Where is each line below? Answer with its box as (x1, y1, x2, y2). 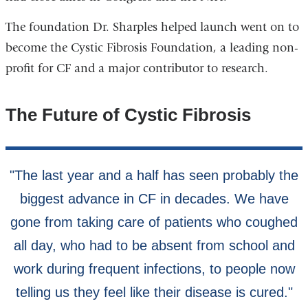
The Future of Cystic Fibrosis (5, 104, 251, 126)
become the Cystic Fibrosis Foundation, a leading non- (5, 40, 298, 55)
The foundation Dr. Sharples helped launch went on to (5, 19, 299, 34)
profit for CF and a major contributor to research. (5, 60, 272, 76)
